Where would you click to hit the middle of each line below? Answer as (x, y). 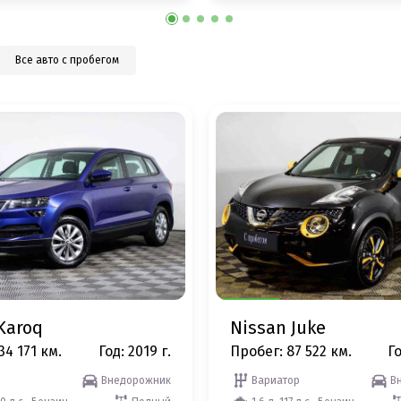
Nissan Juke (278, 327)
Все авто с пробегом (67, 60)
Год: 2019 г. (135, 351)
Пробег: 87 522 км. (291, 351)
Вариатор (276, 380)
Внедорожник (136, 380)
